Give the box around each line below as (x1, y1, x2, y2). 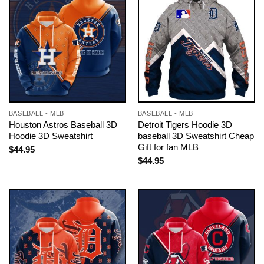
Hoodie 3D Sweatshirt (8, 130, 93, 141)
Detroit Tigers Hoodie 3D (137, 119, 232, 130)
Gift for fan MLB (137, 141, 199, 152)
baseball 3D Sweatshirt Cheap (137, 130, 254, 141)
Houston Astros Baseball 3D (8, 119, 117, 130)
